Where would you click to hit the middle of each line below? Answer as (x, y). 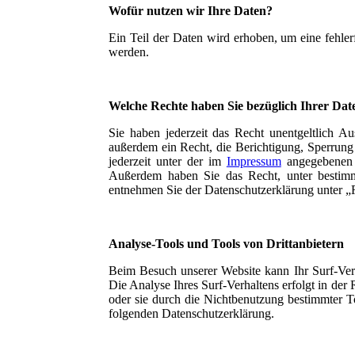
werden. (129, 52)
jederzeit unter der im (168, 161)
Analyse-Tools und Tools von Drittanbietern (226, 243)
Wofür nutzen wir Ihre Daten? (191, 10)
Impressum (254, 161)
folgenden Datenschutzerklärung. (191, 313)
